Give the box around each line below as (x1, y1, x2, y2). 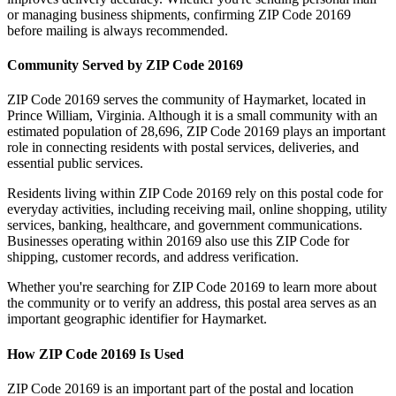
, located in (305, 92, 366, 108)
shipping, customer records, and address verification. (7, 249, 299, 265)
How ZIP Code (7, 346, 101, 362)
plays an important (283, 124, 385, 140)
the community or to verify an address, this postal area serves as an (7, 295, 377, 311)
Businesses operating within (7, 233, 166, 249)
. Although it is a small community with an (141, 108, 377, 124)
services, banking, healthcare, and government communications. (7, 217, 362, 233)
